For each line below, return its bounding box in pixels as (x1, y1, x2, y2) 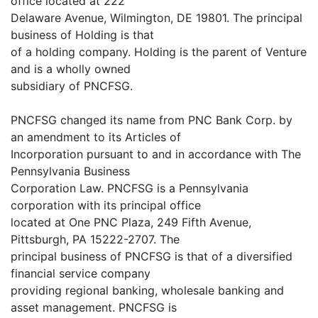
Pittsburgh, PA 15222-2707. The (11, 232, 180, 247)
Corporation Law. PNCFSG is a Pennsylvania (11, 181, 248, 196)
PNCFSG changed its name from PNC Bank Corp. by (11, 113, 292, 128)
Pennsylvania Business (11, 164, 130, 179)
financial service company (11, 266, 150, 281)
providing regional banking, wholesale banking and (11, 283, 284, 298)
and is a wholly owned (11, 62, 131, 77)
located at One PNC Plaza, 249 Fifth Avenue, (11, 215, 251, 230)
